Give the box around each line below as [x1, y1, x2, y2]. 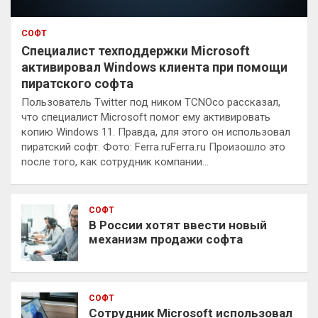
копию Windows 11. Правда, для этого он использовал [21, 125, 290, 138]
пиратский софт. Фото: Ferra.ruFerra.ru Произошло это [21, 140, 285, 153]
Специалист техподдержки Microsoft [21, 43, 250, 58]
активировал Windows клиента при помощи [21, 59, 287, 75]
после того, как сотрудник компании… [21, 155, 209, 168]
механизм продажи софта [89, 231, 243, 246]
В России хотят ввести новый [89, 217, 267, 232]
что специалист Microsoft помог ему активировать [21, 110, 270, 124]
